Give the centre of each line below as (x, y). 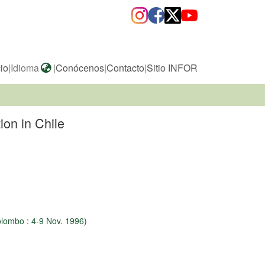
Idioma (25, 67)
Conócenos (80, 67)
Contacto (125, 67)
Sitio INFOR (172, 67)
